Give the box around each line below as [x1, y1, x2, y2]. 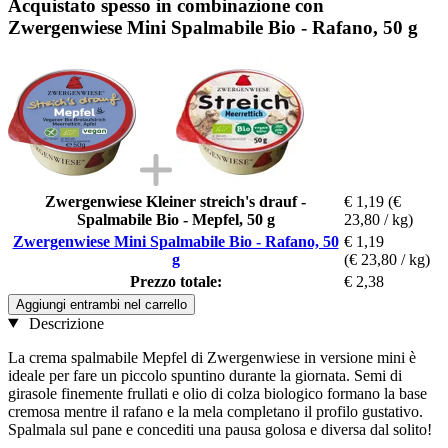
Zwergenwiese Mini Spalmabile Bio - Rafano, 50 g [8, 16, 418, 38]
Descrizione [24, 314, 104, 332]
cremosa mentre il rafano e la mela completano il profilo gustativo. [8, 402, 423, 420]
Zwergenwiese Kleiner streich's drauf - [45, 192, 306, 210]
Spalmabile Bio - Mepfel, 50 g [76, 210, 275, 228]
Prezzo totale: [129, 272, 222, 290]
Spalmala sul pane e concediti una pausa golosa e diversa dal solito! [8, 420, 432, 438]
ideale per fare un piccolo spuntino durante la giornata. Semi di [8, 366, 402, 384]
